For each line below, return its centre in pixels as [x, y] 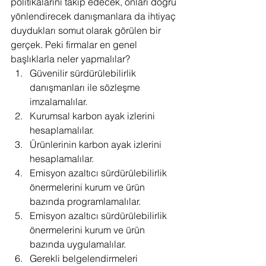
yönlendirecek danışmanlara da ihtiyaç [94, 16]
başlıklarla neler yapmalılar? [70, 58]
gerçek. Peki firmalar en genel [75, 44]
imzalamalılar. [58, 101]
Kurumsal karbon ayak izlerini [94, 115]
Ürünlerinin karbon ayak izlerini [97, 144]
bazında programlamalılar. [85, 201]
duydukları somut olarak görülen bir [87, 30]
